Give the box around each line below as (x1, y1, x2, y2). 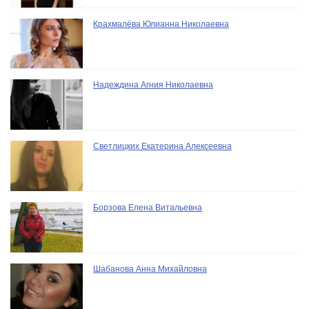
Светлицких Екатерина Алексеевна (93, 141, 232, 152)
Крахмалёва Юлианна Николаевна (93, 19, 229, 29)
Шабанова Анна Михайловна (93, 263, 207, 274)
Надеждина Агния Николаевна (93, 80, 213, 90)
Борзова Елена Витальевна (93, 202, 202, 212)
